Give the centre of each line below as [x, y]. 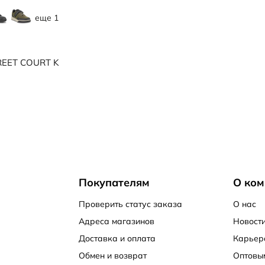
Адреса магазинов [116, 221]
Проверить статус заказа [130, 204]
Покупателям [114, 182]
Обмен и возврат [112, 256]
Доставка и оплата [117, 238]
